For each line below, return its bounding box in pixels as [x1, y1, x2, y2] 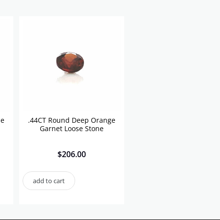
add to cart [33, 176, 65, 186]
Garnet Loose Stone [40, 124, 104, 134]
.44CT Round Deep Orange [28, 115, 115, 125]
